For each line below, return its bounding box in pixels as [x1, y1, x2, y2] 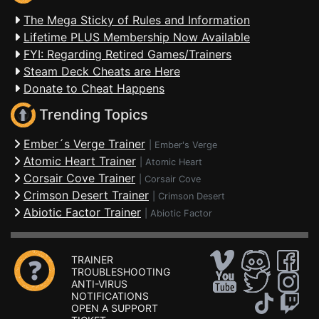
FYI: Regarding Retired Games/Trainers [23, 47, 231, 61]
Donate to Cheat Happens [23, 81, 164, 95]
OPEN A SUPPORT [71, 302, 158, 314]
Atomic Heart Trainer [23, 154, 136, 168]
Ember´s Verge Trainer [23, 137, 145, 151]
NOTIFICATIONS [71, 290, 149, 302]
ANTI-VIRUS [71, 278, 127, 290]
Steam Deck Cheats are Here [23, 64, 180, 78]
